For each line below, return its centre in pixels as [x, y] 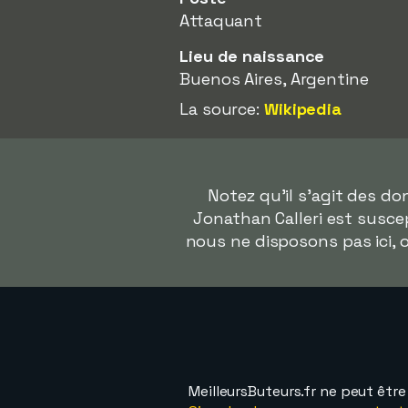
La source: [222, 109]
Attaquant [221, 20]
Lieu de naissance [252, 56]
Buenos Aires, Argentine [274, 79]
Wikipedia [303, 109]
